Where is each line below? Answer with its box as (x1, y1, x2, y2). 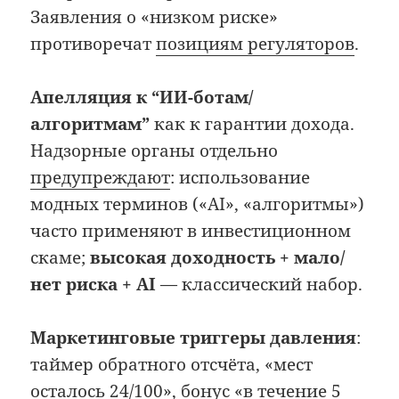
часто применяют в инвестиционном (30, 219, 352, 243)
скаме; (30, 246, 91, 270)
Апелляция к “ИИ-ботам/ (30, 85, 254, 110)
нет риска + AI (30, 273, 157, 297)
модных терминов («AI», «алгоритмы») (30, 192, 365, 216)
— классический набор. (156, 273, 363, 297)
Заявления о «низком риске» (30, 4, 279, 28)
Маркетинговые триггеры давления (30, 326, 357, 350)
